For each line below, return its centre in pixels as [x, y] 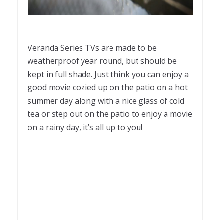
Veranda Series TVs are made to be [92, 48]
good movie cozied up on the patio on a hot [108, 88]
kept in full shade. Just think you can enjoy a [108, 74]
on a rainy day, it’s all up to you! [85, 127]
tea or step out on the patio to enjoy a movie [110, 114]
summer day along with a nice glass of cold [106, 101]
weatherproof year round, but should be [102, 61]
